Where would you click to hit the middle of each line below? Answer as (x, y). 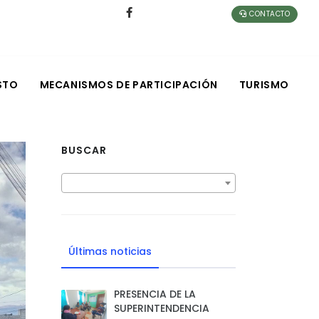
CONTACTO (268, 14)
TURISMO (264, 85)
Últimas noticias (110, 251)
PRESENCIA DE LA (155, 294)
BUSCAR (84, 150)
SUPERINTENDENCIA (162, 308)
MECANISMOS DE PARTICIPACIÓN (129, 85)
